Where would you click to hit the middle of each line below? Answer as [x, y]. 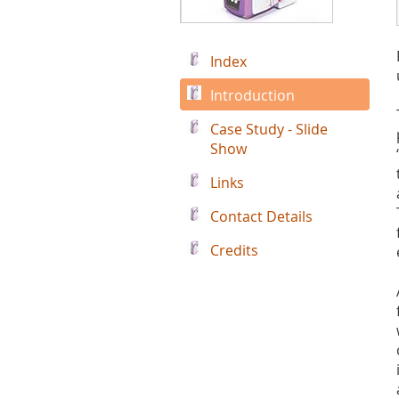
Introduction [252, 95]
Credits [234, 250]
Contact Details [261, 216]
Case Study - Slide [269, 129]
